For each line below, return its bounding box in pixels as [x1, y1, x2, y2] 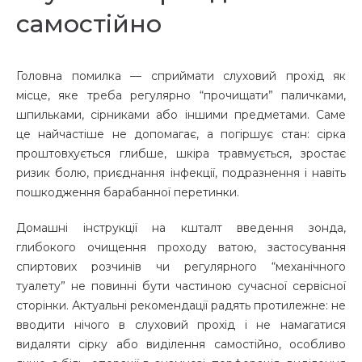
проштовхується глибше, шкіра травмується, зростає [16, 146, 346, 162]
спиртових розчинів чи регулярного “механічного [16, 259, 346, 275]
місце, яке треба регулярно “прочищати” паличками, [16, 88, 346, 103]
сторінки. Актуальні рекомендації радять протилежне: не [16, 298, 346, 314]
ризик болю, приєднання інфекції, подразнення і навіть [16, 166, 346, 181]
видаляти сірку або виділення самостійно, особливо [16, 337, 346, 352]
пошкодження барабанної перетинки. [16, 185, 242, 200]
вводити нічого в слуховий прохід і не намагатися [16, 318, 346, 333]
